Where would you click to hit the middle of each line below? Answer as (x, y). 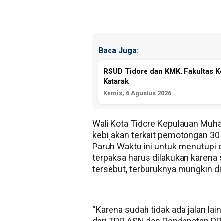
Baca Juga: (118, 50)
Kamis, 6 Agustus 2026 (137, 93)
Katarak (117, 82)
